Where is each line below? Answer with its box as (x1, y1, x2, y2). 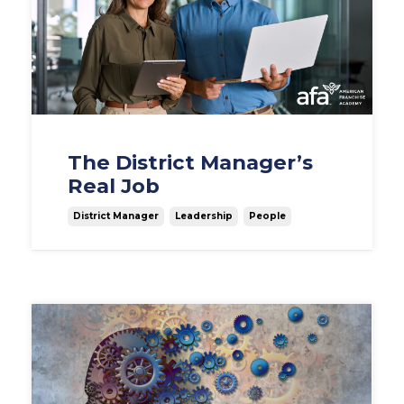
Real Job (68, 173, 160, 199)
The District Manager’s (68, 150, 313, 176)
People (249, 210, 286, 223)
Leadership (175, 210, 233, 223)
